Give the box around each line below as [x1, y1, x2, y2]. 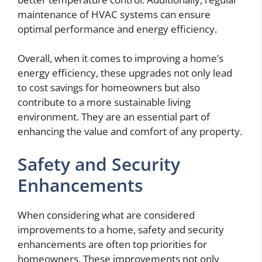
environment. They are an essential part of [18, 110, 210, 124]
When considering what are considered [18, 208, 195, 222]
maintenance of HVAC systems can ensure [18, 7, 211, 21]
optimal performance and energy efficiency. [18, 22, 217, 36]
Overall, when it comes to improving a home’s [18, 51, 223, 65]
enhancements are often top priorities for [18, 237, 207, 251]
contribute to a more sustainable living [18, 95, 191, 109]
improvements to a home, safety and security [18, 222, 224, 236]
